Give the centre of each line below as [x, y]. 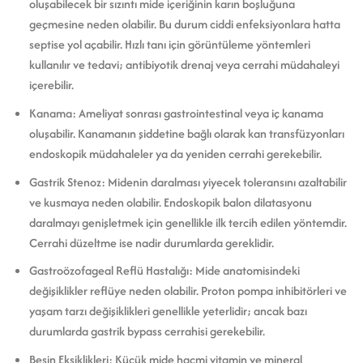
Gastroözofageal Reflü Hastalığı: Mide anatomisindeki [164, 271]
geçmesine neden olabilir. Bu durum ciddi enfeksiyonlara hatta [184, 24]
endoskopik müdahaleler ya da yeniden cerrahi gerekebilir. [175, 154]
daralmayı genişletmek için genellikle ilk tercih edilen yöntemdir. [188, 222]
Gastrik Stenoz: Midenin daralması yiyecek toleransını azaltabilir [188, 181]
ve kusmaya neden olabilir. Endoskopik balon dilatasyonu [170, 202]
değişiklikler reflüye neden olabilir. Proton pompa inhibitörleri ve [188, 291]
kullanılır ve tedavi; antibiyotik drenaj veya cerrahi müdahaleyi [184, 65]
